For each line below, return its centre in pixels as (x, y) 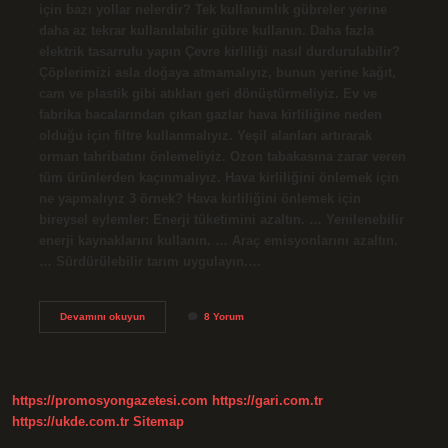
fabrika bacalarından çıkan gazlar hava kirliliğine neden (210, 114)
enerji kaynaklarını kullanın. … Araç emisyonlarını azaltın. (218, 240)
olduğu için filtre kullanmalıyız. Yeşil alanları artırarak (205, 135)
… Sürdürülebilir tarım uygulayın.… (149, 261)
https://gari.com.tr (267, 401)
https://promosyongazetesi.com (110, 401)
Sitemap (158, 422)
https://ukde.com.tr (70, 422)
